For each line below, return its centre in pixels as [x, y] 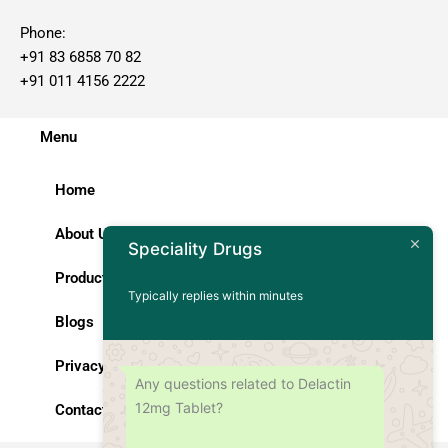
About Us [85, 234]
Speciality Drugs [195, 249]
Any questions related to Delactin [243, 384]
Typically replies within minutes [215, 295]
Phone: [43, 32]
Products [85, 278]
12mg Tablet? [179, 408]
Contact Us [92, 410]
